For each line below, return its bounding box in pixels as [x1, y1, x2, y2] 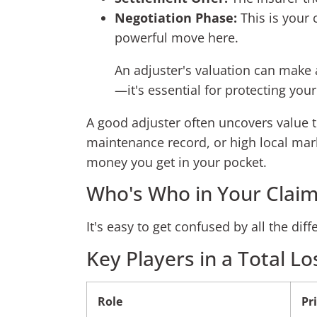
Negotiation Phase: [115, 8, 237, 26]
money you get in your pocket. [86, 153, 267, 171]
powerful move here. [115, 28, 238, 46]
